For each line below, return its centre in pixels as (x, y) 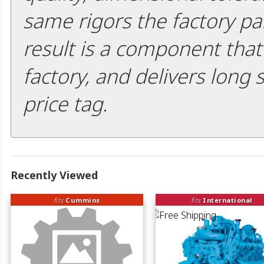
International (228, 200)
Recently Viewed (54, 175)
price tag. (65, 103)
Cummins (83, 200)
